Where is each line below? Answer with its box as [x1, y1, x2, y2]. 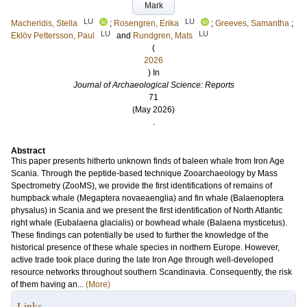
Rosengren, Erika [114, 19, 179, 28]
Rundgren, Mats [133, 31, 193, 40]
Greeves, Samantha [215, 19, 289, 28]
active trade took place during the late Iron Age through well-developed [11, 255, 273, 265]
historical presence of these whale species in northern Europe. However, [11, 243, 280, 252]
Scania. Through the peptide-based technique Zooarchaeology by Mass [11, 169, 278, 178]
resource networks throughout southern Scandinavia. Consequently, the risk [11, 267, 292, 277]
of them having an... [11, 280, 86, 289]
